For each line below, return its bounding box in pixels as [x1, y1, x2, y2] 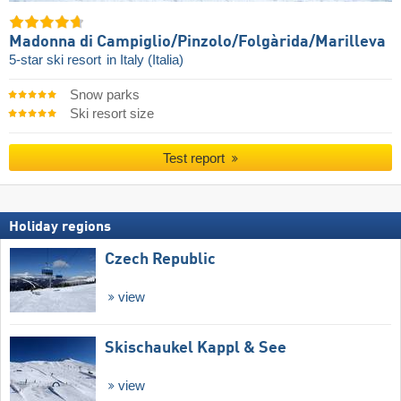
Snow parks [69, 87, 140, 102]
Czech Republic [105, 251, 216, 268]
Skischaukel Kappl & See [105, 340, 286, 357]
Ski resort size [69, 106, 154, 121]
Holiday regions [9, 219, 111, 235]
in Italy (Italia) [107, 52, 183, 67]
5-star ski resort [9, 52, 105, 67]
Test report [163, 150, 229, 166]
